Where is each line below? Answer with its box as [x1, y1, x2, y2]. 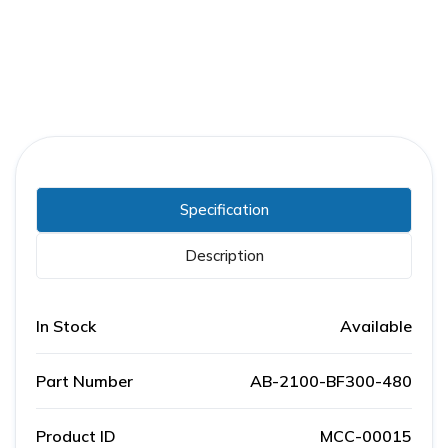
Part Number [36, 371, 133, 392]
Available [340, 316, 412, 337]
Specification [179, 200, 269, 220]
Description [184, 246, 264, 266]
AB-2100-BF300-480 [250, 371, 412, 392]
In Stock [36, 316, 96, 337]
